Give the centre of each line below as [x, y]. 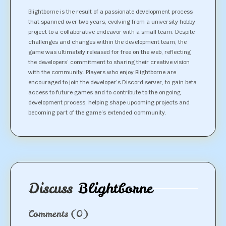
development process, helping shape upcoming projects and [109, 102]
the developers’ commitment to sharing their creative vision [109, 62]
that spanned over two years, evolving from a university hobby [112, 22]
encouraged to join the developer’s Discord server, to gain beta [112, 82]
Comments [48, 214]
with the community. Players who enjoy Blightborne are [102, 72]
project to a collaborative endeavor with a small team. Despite [111, 32]
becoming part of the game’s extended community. [97, 112]
